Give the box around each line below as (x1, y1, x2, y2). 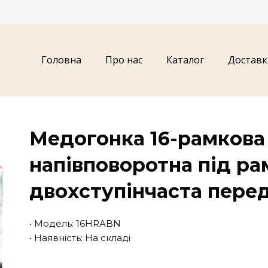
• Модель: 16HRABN (29, 218, 121, 229)
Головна (41, 53, 81, 66)
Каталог (166, 53, 204, 66)
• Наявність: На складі (29, 232, 131, 243)
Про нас (105, 53, 142, 66)
